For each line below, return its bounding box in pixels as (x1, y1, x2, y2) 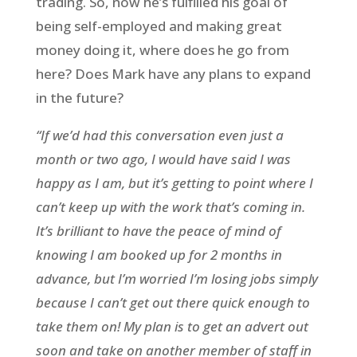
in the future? (35, 88, 124, 107)
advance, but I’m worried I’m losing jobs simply (35, 269, 318, 288)
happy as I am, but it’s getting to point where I (35, 173, 313, 192)
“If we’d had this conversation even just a (35, 125, 284, 144)
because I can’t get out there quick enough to (35, 292, 310, 312)
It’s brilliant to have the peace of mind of (35, 221, 281, 240)
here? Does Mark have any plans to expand (35, 64, 311, 83)
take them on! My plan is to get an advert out (35, 316, 308, 335)
